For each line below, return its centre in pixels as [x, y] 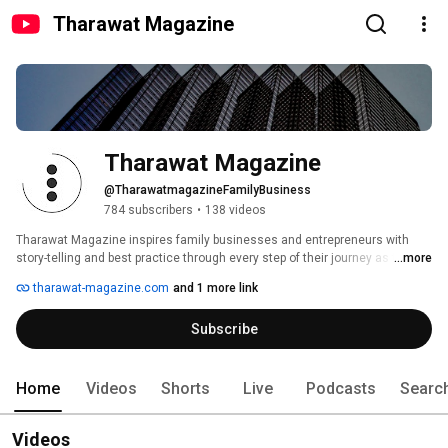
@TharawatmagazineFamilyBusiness [207, 190]
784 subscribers [148, 210]
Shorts [185, 389]
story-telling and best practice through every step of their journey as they [216, 258]
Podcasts [341, 389]
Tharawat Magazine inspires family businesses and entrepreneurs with [212, 240]
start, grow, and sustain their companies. [130, 276]
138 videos [235, 210]
